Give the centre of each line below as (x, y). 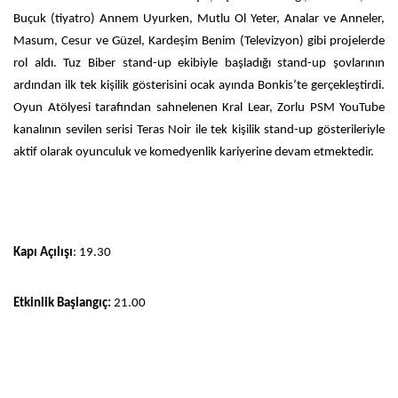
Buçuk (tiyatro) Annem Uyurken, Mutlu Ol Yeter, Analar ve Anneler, (199, 19)
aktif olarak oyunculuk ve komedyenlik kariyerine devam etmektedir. (194, 152)
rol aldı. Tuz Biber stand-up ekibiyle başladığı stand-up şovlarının (199, 63)
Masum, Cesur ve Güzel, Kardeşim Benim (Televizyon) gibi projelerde (199, 41)
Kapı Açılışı (43, 252)
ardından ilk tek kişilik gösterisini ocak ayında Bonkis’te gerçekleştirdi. (199, 85)
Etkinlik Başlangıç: (62, 303)
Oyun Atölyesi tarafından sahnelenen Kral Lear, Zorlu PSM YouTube (199, 107)
